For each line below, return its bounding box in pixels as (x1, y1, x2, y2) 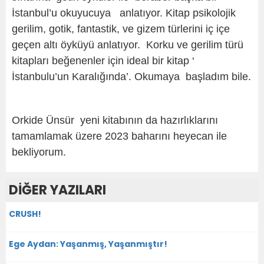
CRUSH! (9, 207, 41, 220)
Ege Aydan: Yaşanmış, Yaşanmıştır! (9, 237, 167, 250)
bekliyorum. (12, 146, 66, 158)
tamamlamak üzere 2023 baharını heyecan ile (12, 130, 227, 142)
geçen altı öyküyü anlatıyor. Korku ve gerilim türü (12, 38, 243, 51)
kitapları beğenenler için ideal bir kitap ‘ (12, 54, 194, 67)
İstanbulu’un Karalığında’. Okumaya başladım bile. (12, 70, 251, 82)
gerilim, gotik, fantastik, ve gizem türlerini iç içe (12, 22, 230, 35)
